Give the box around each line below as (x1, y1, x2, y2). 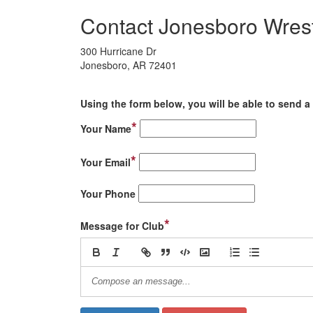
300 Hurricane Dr (80, 44, 156, 58)
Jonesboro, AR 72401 (80, 58, 177, 72)
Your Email (80, 155, 131, 169)
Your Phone (80, 187, 136, 201)
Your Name (80, 122, 131, 136)
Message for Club (80, 219, 164, 233)
